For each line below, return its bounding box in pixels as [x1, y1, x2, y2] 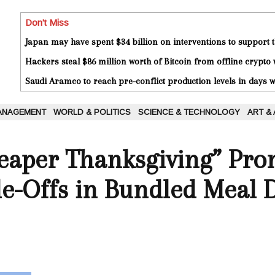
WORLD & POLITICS [53, 107, 131, 117]
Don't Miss [25, 17, 69, 28]
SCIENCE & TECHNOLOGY [138, 107, 240, 117]
